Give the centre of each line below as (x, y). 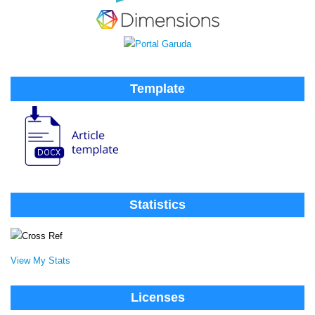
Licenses (157, 298)
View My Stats (40, 260)
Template (157, 88)
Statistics (157, 205)
